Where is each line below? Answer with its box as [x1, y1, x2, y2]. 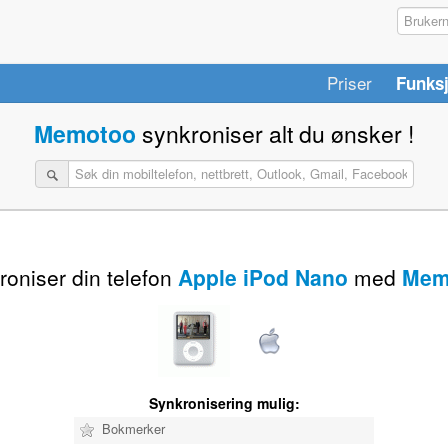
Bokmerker [98, 418, 165, 438]
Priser [327, 70, 372, 95]
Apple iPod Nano [177, 261, 348, 292]
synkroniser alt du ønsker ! [142, 117, 414, 151]
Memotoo [34, 117, 136, 151]
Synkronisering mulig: [148, 392, 300, 413]
